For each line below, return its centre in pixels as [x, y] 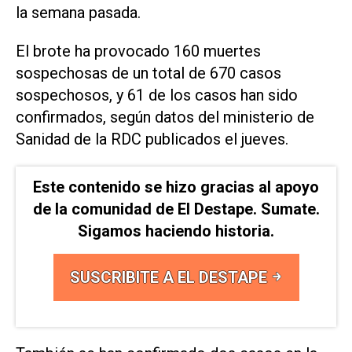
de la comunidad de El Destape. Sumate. [176, 209]
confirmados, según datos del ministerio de [165, 117]
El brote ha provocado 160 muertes [138, 51]
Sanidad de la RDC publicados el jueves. [152, 139]
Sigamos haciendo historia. [176, 231]
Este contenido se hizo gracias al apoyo [176, 187]
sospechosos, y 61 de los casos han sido [157, 95]
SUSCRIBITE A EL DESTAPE [170, 277]
